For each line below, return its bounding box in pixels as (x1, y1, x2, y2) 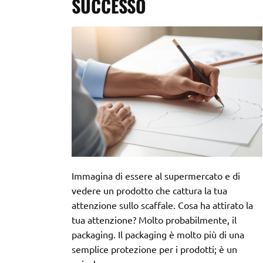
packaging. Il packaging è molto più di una (72, 228, 244, 240)
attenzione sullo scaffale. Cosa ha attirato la (72, 199, 253, 211)
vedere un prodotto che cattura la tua (72, 184, 227, 196)
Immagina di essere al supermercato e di (72, 170, 240, 181)
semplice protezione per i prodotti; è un (72, 243, 237, 255)
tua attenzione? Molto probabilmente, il (72, 214, 237, 225)
